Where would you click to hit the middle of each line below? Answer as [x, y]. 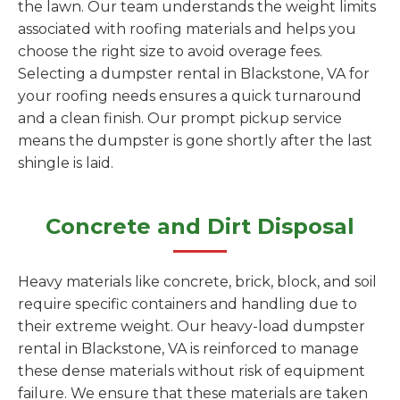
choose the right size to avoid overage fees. [170, 51]
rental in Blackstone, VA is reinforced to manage [188, 349]
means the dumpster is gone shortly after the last [195, 141]
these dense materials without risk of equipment [192, 371]
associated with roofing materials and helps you [187, 29]
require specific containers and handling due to [187, 304]
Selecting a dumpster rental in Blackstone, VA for [194, 74]
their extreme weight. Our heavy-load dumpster [192, 326]
